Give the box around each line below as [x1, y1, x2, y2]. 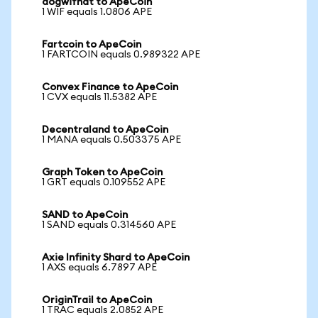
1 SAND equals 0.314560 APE [42, 220, 176, 230]
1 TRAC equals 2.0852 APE [42, 305, 163, 315]
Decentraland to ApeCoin [42, 125, 168, 135]
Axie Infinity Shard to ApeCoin [42, 253, 190, 263]
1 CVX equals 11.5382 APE [42, 92, 157, 102]
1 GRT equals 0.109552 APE [42, 177, 165, 187]
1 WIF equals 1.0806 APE [42, 7, 152, 17]
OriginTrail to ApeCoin [42, 295, 152, 305]
